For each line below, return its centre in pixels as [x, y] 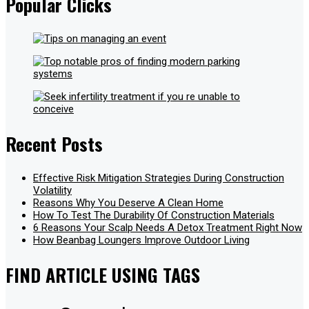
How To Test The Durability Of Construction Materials [154, 216]
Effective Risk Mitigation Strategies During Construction [159, 178]
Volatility [52, 191]
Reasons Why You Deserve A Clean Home [128, 203]
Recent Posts [54, 143]
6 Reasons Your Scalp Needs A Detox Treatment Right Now [168, 228]
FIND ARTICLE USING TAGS [103, 275]
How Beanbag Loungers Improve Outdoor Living [141, 240]
